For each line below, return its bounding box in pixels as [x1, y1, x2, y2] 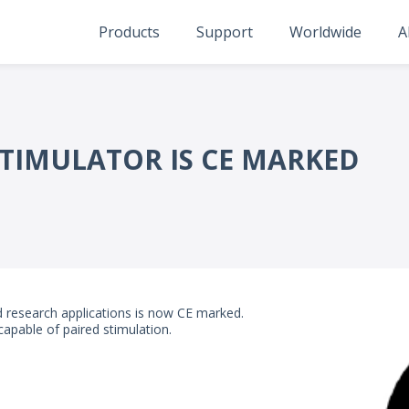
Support [196, 22, 253, 42]
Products [99, 22, 160, 42]
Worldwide [289, 22, 362, 42]
